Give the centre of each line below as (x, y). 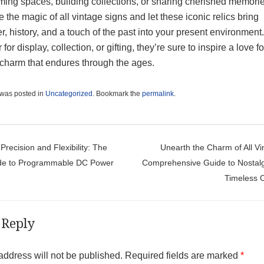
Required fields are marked (182, 255)
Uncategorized (69, 93)
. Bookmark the (117, 93)
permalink (158, 93)
